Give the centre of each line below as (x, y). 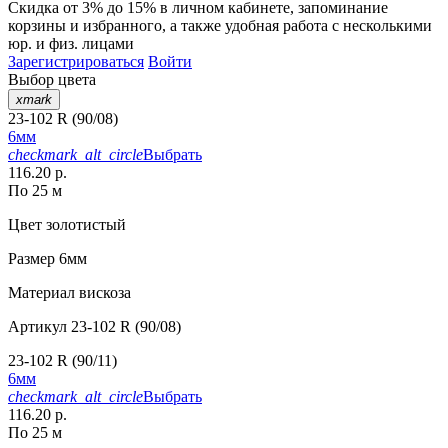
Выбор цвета (52, 80)
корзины (37, 26)
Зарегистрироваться (76, 62)
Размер (31, 259)
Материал (41, 293)
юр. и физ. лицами (71, 44)
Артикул (37, 327)
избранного (122, 26)
